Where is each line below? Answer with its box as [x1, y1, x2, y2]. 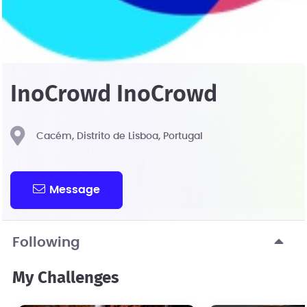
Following [12, 235, 80, 249]
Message [49, 184, 101, 195]
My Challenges [12, 269, 119, 286]
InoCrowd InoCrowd [10, 83, 217, 106]
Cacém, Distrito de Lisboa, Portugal [36, 132, 203, 141]
